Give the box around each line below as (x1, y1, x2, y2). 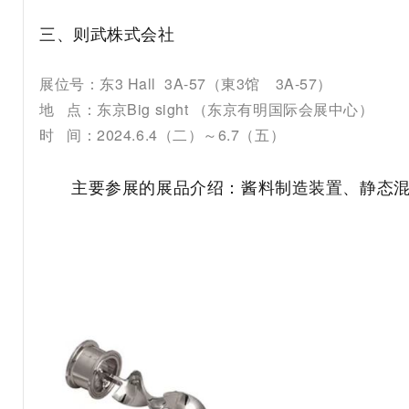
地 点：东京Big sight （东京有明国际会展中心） (39, 99, 374, 121)
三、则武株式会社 (39, 21, 175, 46)
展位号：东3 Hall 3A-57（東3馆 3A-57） (39, 73, 332, 95)
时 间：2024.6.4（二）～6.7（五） (39, 124, 286, 146)
